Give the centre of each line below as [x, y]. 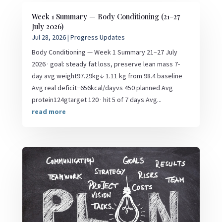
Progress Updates [97, 37]
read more [49, 111]
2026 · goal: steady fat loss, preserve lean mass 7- [106, 64]
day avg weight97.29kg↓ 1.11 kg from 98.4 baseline [107, 76]
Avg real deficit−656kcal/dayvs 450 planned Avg [102, 87]
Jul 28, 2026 [49, 37]
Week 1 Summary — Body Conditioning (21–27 [106, 16]
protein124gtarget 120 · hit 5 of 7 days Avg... [96, 99]
